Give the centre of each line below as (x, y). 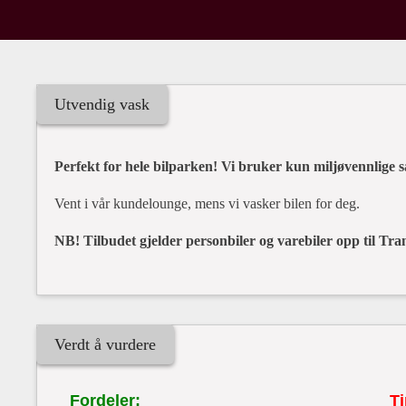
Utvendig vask (102, 104)
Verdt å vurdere (105, 344)
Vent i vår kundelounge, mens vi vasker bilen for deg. (207, 203)
